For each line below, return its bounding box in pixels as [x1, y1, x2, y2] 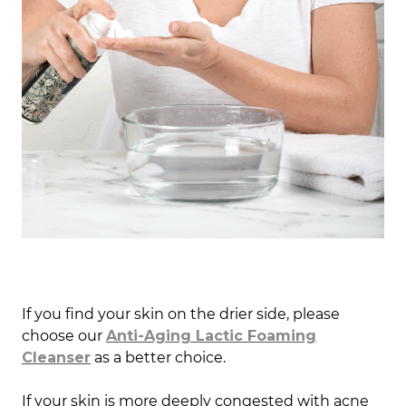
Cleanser [22, 348, 91, 366]
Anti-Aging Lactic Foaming [106, 326, 316, 344]
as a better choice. [91, 348, 229, 366]
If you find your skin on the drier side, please [22, 304, 340, 323]
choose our [22, 326, 106, 344]
